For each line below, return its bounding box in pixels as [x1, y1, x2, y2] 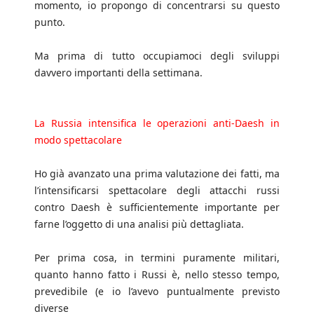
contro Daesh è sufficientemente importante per [34, 200, 280, 214]
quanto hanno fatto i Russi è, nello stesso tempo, [34, 268, 280, 282]
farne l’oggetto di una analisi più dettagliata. [34, 217, 244, 231]
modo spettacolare [34, 133, 122, 147]
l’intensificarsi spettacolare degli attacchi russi [34, 184, 280, 198]
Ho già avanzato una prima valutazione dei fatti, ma [34, 167, 280, 181]
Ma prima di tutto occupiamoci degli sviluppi [34, 49, 280, 63]
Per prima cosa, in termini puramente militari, [34, 251, 280, 265]
